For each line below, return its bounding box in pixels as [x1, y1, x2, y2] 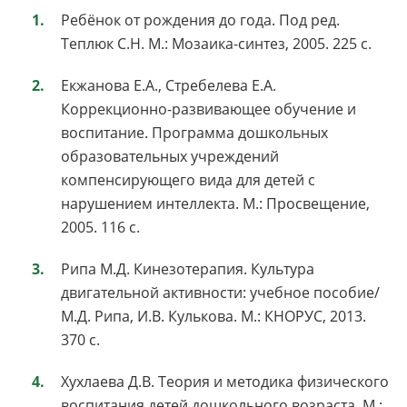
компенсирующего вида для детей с [61, 169, 315, 190]
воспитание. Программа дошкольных [61, 122, 328, 143]
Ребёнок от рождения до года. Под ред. [61, 9, 340, 30]
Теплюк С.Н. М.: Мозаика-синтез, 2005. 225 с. [61, 33, 372, 54]
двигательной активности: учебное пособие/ [61, 282, 380, 303]
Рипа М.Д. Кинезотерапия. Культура [61, 258, 314, 279]
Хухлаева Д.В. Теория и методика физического [61, 371, 389, 392]
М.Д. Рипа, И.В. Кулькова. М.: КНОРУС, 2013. [61, 305, 366, 326]
